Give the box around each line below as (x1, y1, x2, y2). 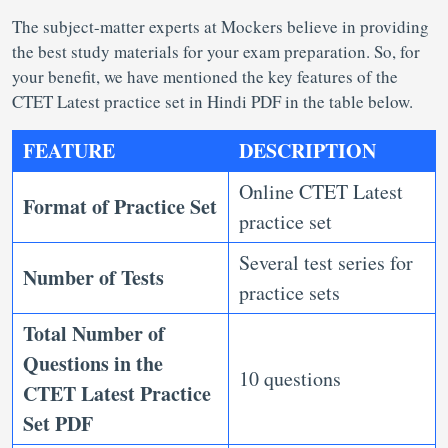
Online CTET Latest (239, 178, 403, 205)
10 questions (239, 365, 348, 392)
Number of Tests (23, 263, 164, 292)
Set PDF (23, 409, 93, 438)
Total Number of (23, 319, 165, 348)
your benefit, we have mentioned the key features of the (12, 65, 398, 88)
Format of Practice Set (23, 192, 217, 221)
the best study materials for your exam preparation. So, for (12, 40, 420, 63)
